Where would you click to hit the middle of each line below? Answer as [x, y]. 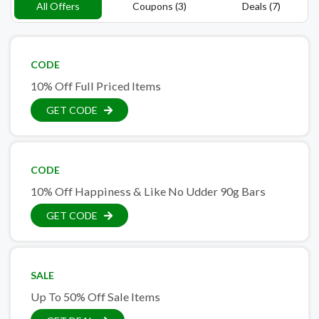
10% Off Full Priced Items [96, 85]
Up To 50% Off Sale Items [95, 296]
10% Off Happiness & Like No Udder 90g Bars [148, 191]
